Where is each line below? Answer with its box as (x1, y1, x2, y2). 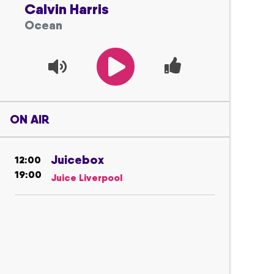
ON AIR (10, 111, 49, 127)
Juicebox (51, 152, 104, 168)
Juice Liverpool (51, 171, 122, 183)
